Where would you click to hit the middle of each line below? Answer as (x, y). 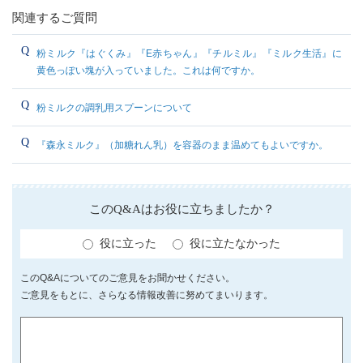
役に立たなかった (235, 243)
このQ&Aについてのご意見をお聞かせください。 (128, 278)
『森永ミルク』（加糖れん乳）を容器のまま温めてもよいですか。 (182, 145)
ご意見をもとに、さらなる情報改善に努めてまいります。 (147, 295)
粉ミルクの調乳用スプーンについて (114, 108)
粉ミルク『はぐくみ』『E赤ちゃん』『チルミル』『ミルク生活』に (189, 53)
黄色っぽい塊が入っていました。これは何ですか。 (148, 70)
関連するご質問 (55, 18)
